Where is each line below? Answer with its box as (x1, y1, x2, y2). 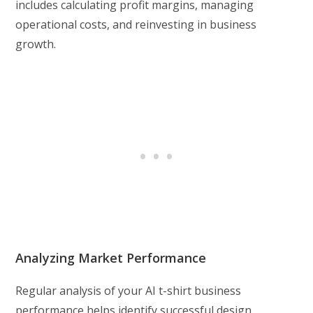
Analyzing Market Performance (15, 249, 207, 267)
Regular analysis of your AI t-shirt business (15, 283, 242, 299)
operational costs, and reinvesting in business (15, 17, 257, 33)
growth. (15, 36, 57, 52)
